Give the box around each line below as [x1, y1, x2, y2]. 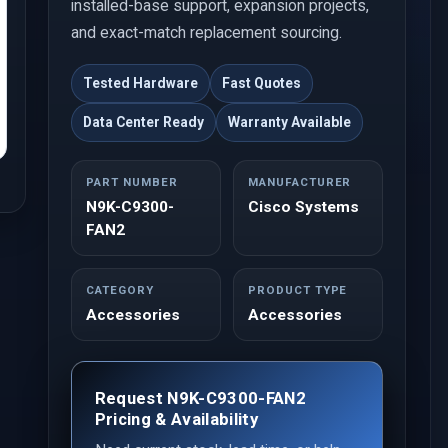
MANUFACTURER [248, 175, 352, 190]
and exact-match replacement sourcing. [71, 23, 343, 43]
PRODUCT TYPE [248, 283, 348, 298]
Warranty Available [228, 114, 352, 131]
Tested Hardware [83, 75, 199, 92]
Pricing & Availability [94, 409, 259, 429]
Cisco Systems [248, 198, 360, 217]
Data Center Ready [83, 114, 205, 131]
